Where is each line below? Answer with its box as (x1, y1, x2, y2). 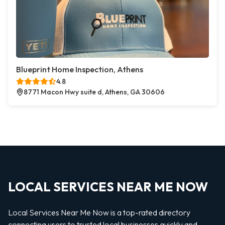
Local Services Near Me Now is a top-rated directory (8, 207, 190, 217)
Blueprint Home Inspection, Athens (16, 64, 143, 74)
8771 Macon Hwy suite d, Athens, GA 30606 (24, 87, 165, 96)
